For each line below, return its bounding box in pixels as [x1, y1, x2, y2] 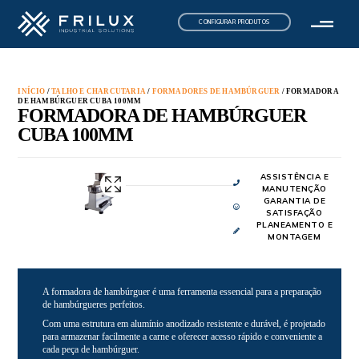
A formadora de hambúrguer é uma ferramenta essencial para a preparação [42, 286, 322, 297]
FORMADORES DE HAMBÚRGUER [151, 87, 280, 95]
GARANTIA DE [263, 196, 326, 205]
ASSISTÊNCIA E [260, 171, 329, 181]
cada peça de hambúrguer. [42, 344, 140, 355]
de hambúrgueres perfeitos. [42, 299, 146, 310]
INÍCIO [18, 87, 46, 95]
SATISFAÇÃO [266, 208, 323, 217]
